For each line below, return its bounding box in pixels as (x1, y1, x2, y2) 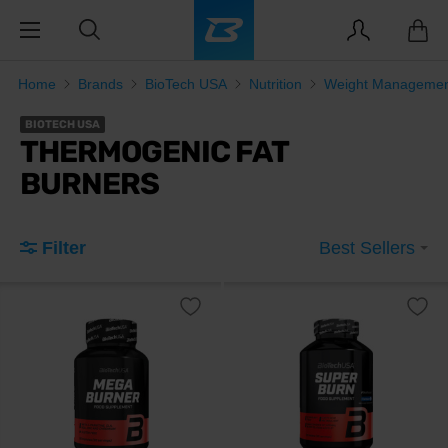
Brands (78, 76, 123, 92)
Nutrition (249, 76, 302, 92)
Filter (42, 238, 86, 258)
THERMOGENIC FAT (20, 134, 288, 170)
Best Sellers (319, 238, 420, 258)
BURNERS (20, 166, 159, 202)
